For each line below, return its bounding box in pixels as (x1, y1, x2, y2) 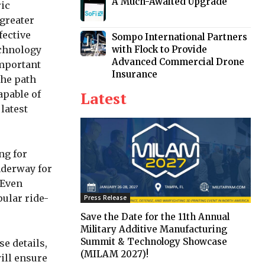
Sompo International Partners (112, 31, 248, 43)
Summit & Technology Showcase (80, 235, 227, 247)
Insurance (112, 68, 158, 80)
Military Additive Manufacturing (80, 223, 227, 235)
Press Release (84, 193, 127, 202)
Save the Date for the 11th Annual (80, 211, 230, 222)
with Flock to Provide (112, 43, 208, 55)
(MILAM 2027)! (80, 248, 148, 260)
